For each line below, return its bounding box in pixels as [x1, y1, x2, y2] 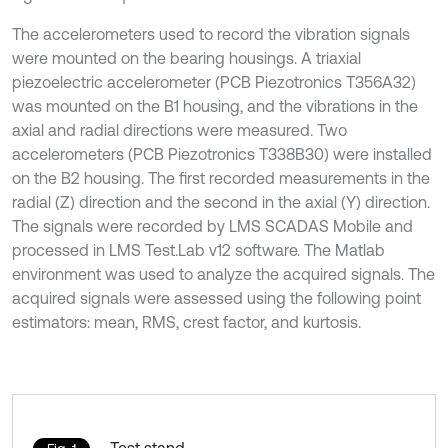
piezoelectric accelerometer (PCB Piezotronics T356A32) [12, 73, 416, 91]
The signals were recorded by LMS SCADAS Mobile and [12, 217, 413, 235]
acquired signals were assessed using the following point [12, 289, 421, 307]
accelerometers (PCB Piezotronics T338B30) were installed [12, 145, 432, 163]
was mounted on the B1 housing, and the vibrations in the [12, 97, 418, 115]
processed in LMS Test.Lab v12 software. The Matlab [12, 241, 385, 259]
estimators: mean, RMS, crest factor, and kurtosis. [12, 313, 361, 331]
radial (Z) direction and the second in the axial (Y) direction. [12, 193, 430, 211]
